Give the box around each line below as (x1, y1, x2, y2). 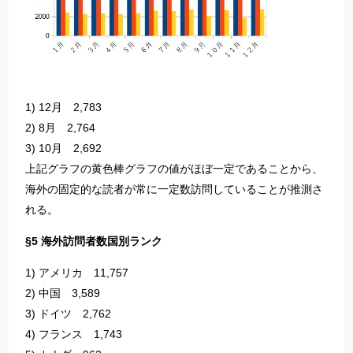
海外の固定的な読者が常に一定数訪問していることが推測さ (24, 183, 323, 196)
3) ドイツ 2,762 (24, 307, 111, 321)
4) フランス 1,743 (24, 328, 122, 341)
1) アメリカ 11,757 (24, 266, 128, 280)
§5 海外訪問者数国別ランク (24, 235, 162, 248)
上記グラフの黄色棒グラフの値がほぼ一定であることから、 (24, 162, 323, 176)
